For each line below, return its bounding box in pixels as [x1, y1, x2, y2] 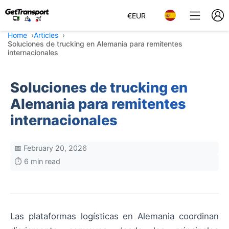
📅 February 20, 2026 [14, 144, 87, 152]
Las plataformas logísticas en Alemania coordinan [10, 211, 219, 221]
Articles [34, 31, 58, 39]
